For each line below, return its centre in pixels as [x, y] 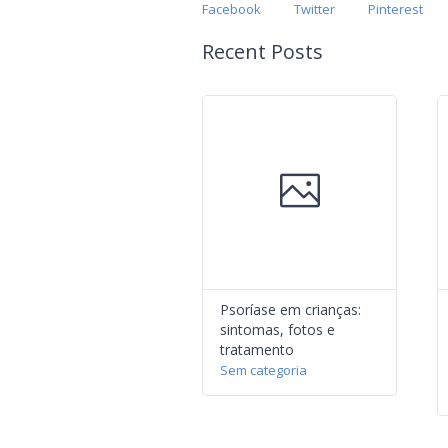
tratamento [257, 349]
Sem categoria [263, 370]
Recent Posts [262, 51]
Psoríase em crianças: [290, 309]
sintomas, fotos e [277, 329]
